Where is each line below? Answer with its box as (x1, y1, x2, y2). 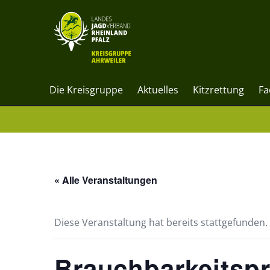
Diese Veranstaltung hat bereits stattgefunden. (54, 216, 268, 229)
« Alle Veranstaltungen (54, 173, 157, 187)
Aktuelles (137, 83, 178, 96)
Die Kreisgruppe (49, 83, 123, 96)
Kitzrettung (193, 83, 244, 96)
